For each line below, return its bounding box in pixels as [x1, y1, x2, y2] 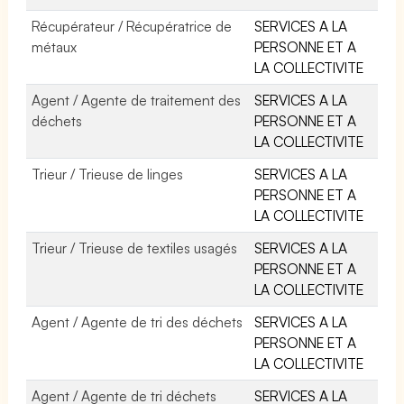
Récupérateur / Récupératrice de [32, 16, 233, 35]
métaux [32, 37, 77, 56]
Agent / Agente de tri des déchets [32, 312, 243, 331]
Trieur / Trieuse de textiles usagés [32, 238, 238, 257]
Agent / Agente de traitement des [32, 90, 242, 109]
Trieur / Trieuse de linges [32, 164, 184, 183]
